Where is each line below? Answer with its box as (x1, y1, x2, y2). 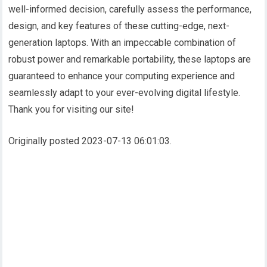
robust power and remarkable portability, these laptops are (8, 53, 252, 65)
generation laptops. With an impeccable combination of (8, 36, 237, 48)
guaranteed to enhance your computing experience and (8, 70, 235, 82)
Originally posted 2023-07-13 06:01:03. (8, 135, 172, 147)
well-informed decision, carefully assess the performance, (8, 3, 252, 15)
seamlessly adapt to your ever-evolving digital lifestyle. (8, 86, 241, 98)
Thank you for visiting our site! (8, 103, 135, 115)
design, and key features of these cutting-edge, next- (8, 20, 230, 32)
